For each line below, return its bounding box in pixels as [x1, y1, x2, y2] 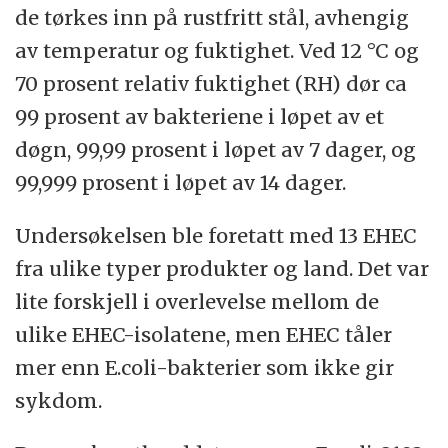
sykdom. [15, 387, 103, 413]
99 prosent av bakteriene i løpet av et [15, 103, 385, 129]
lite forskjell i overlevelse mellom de [15, 288, 380, 314]
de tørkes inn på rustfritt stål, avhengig [15, 4, 410, 30]
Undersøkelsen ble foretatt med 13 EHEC [15, 222, 418, 248]
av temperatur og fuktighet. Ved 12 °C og [15, 37, 420, 63]
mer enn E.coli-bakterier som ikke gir [15, 354, 395, 380]
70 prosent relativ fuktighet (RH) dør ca [15, 70, 408, 96]
